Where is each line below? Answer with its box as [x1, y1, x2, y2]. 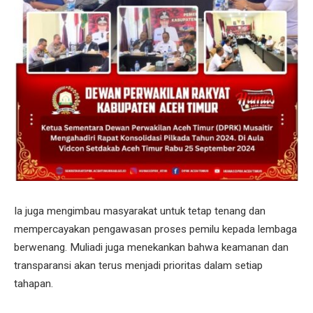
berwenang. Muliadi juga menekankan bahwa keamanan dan [14, 241, 289, 254]
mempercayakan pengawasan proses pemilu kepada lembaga [14, 223, 297, 236]
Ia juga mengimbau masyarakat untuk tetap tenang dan [14, 205, 265, 218]
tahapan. [14, 277, 53, 291]
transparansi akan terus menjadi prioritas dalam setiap [14, 259, 263, 272]
